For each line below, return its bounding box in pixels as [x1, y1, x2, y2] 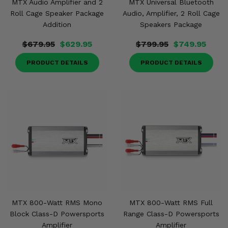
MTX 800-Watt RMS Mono [12, 198, 102, 207]
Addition [43, 20, 71, 28]
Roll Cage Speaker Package [10, 9, 104, 17]
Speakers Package [140, 20, 202, 28]
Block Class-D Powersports [10, 210, 104, 218]
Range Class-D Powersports [123, 210, 219, 218]
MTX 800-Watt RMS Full [129, 198, 213, 207]
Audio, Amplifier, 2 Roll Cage [122, 9, 220, 17]
